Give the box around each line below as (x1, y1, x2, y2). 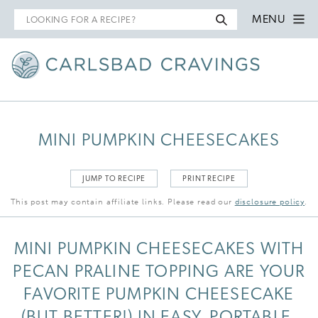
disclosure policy (234, 197, 305, 207)
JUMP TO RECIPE (82, 175, 146, 183)
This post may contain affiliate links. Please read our (10, 197, 235, 207)
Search (13, 10, 52, 22)
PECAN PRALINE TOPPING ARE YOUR (13, 263, 305, 281)
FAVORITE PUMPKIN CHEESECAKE (23, 286, 295, 304)
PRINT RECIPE (182, 175, 236, 183)
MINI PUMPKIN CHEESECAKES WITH (13, 241, 305, 258)
